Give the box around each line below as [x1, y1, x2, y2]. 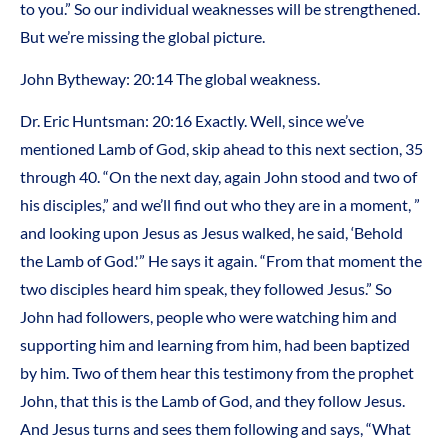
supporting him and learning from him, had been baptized [20, 335, 410, 355]
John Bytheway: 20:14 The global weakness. [20, 69, 320, 89]
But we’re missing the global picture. [20, 26, 265, 46]
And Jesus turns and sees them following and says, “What [20, 419, 411, 439]
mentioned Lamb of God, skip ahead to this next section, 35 [20, 139, 423, 159]
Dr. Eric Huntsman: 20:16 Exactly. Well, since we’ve [20, 111, 364, 131]
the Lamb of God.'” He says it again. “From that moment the [20, 251, 422, 271]
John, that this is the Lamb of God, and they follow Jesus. [20, 391, 405, 411]
